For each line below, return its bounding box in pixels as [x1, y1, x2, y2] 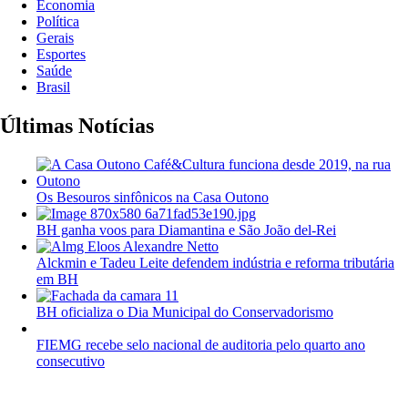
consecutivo [36, 352, 105, 369]
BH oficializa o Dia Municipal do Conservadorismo [36, 303, 333, 320]
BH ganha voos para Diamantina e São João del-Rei [36, 221, 336, 238]
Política [36, 14, 79, 30]
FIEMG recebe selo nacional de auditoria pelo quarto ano [36, 336, 365, 352]
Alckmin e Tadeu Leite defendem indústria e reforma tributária [36, 254, 394, 270]
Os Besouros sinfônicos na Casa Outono [36, 189, 269, 205]
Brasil [36, 79, 70, 96]
